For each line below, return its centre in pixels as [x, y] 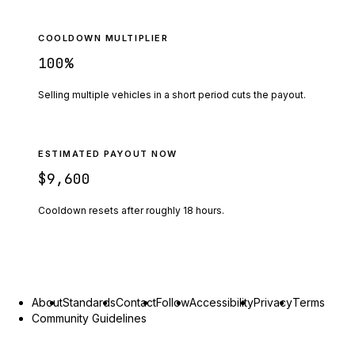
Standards [89, 302]
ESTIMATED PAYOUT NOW [108, 153]
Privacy [273, 302]
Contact [136, 302]
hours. [210, 210]
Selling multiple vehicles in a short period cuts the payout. [172, 94]
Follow [173, 302]
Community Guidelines [89, 318]
